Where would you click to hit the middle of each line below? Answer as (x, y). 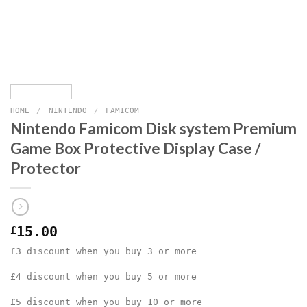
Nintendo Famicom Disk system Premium (153, 129)
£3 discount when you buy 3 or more (103, 251)
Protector (46, 169)
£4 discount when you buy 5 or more (103, 277)
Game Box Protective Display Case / (136, 149)
